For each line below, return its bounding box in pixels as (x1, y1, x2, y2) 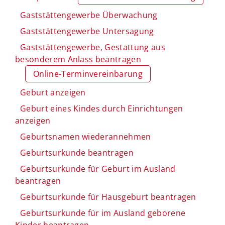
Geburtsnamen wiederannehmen (20, 131, 151, 142)
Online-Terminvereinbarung (33, 68, 143, 79)
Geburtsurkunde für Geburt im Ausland (20, 163, 176, 174)
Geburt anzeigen (20, 86, 86, 98)
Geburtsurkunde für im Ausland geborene (20, 207, 186, 218)
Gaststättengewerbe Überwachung (20, 9, 158, 21)
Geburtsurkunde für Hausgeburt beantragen (20, 191, 196, 202)
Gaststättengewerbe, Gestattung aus (20, 41, 165, 53)
